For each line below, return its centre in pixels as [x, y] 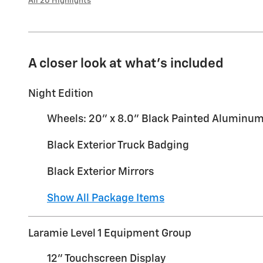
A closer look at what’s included [126, 63]
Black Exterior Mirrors [100, 172]
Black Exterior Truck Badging [118, 145]
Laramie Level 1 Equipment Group [110, 233]
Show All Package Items [106, 198]
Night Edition [61, 94]
